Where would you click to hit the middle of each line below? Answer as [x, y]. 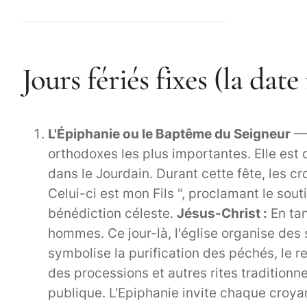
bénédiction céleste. [112, 213]
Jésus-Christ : [222, 213]
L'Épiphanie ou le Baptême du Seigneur [169, 134]
